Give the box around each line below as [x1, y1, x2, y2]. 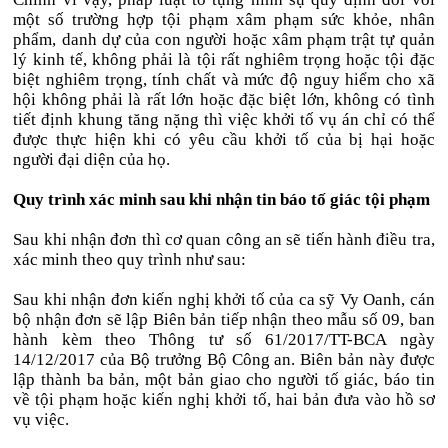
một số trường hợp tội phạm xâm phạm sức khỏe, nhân [13, 10, 435, 29]
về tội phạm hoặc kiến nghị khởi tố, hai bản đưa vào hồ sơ [13, 390, 435, 409]
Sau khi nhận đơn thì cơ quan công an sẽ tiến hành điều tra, [13, 230, 435, 249]
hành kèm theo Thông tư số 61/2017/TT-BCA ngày [13, 330, 435, 349]
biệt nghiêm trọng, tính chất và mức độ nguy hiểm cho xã [13, 70, 435, 89]
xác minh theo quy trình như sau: [13, 250, 247, 269]
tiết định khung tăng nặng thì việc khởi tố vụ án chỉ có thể [13, 110, 435, 129]
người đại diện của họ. [13, 150, 171, 169]
